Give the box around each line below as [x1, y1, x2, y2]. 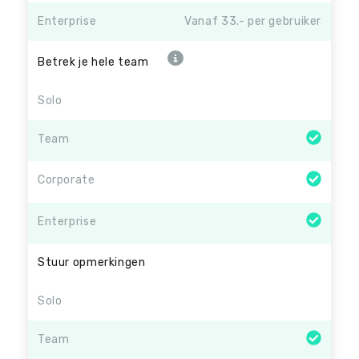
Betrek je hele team [38, 55, 149, 70]
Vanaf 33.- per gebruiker [184, 14, 321, 29]
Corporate [38, 173, 95, 188]
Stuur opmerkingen [38, 255, 146, 269]
